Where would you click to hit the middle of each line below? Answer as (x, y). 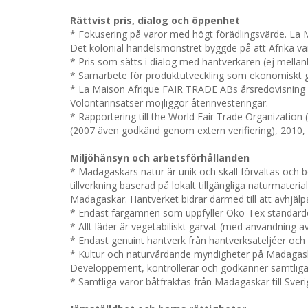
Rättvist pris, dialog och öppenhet (155, 20)
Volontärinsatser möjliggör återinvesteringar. (169, 103)
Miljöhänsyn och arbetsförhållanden (160, 158)
